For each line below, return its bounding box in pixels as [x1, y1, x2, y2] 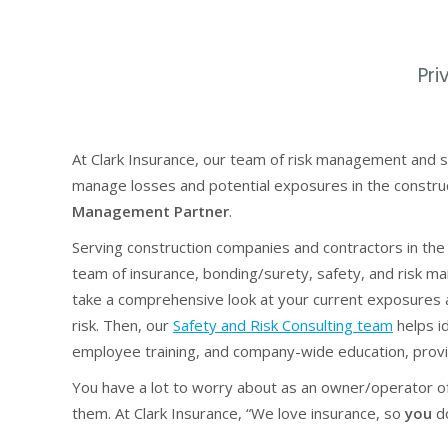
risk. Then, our [72, 315, 173, 335]
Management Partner [72, 201, 229, 221]
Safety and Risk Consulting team [173, 315, 393, 335]
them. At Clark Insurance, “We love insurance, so [72, 403, 405, 423]
